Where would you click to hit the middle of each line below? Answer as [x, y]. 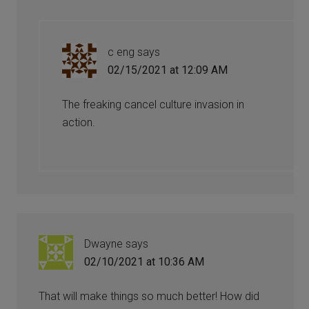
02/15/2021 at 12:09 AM [168, 70]
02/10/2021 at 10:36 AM [144, 261]
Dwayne [104, 243]
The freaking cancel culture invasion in [153, 104]
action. [79, 122]
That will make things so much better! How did [149, 296]
